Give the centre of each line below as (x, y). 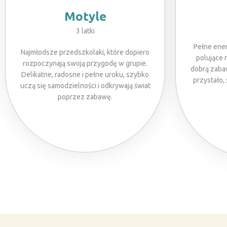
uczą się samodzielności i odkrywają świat (85, 86)
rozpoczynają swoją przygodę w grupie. (85, 63)
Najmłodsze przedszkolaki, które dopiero (85, 52)
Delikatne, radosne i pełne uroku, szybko (85, 74)
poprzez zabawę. (85, 97)
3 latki (85, 31)
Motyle (85, 16)
